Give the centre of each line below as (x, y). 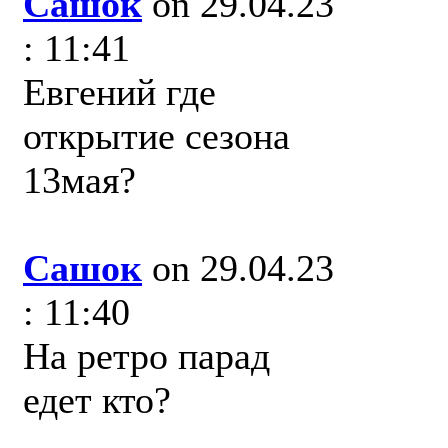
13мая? (79, 180)
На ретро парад (146, 356)
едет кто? (97, 400)
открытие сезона (156, 136)
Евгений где (119, 92)
